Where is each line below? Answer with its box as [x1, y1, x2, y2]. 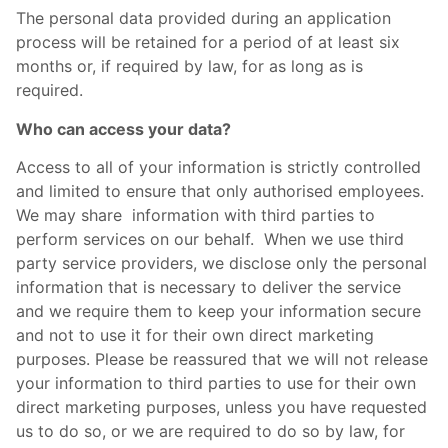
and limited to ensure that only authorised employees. [16, 181, 424, 202]
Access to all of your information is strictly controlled [16, 157, 421, 178]
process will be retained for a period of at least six [16, 32, 400, 53]
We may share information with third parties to [16, 205, 375, 226]
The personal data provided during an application [16, 8, 391, 29]
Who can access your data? [16, 118, 235, 139]
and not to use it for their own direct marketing [16, 325, 374, 346]
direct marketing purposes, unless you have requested [16, 397, 427, 418]
